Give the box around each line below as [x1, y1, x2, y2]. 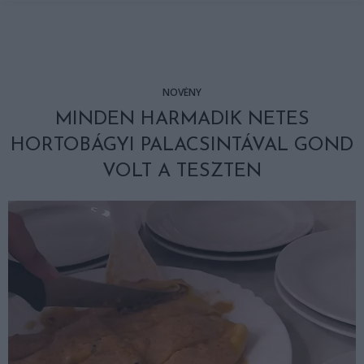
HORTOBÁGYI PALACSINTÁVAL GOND [11, 136, 353, 155]
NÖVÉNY [162, 85, 201, 99]
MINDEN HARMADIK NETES [54, 110, 310, 129]
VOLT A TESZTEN [102, 162, 262, 181]
